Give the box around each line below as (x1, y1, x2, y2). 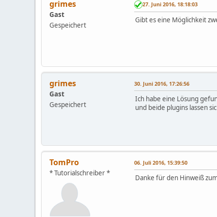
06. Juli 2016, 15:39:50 (134, 158, 187, 166)
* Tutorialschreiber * (49, 168, 110, 177)
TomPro (49, 156, 79, 168)
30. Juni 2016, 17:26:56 (134, 79, 189, 87)
